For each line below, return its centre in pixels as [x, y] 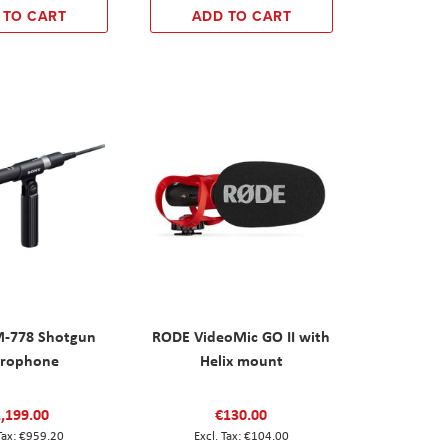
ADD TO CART [241, 15]
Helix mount [241, 359]
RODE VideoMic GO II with [241, 335]
